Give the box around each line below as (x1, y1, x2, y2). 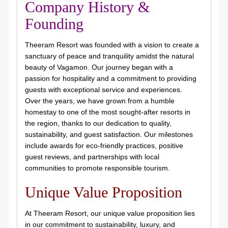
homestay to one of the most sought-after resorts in (24, 108, 190, 116)
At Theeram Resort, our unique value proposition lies (24, 209, 195, 217)
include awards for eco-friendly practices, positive (24, 141, 183, 150)
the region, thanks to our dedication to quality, (24, 119, 172, 127)
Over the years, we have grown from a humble (24, 97, 175, 105)
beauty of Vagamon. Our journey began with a (24, 63, 173, 71)
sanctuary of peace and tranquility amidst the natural (24, 52, 194, 60)
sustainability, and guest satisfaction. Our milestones (24, 130, 193, 138)
